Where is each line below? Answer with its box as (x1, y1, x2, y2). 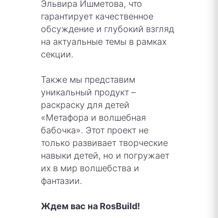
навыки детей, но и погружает (41, 150, 169, 161)
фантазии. (41, 175, 82, 186)
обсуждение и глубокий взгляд (41, 23, 174, 34)
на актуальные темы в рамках (41, 36, 166, 47)
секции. (41, 49, 73, 59)
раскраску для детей (41, 99, 129, 110)
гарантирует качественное (41, 11, 153, 21)
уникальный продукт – (41, 87, 136, 97)
